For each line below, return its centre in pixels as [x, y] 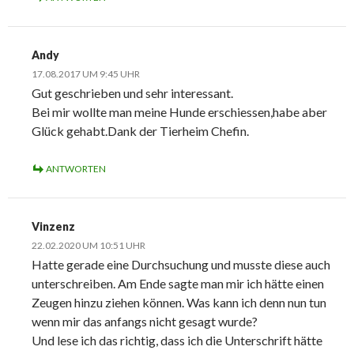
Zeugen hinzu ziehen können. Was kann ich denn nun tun [179, 303]
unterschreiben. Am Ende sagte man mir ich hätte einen [178, 284]
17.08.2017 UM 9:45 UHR [86, 74]
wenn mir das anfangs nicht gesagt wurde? [145, 322]
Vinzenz [53, 227]
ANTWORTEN [76, 169]
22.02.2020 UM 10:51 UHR [88, 246]
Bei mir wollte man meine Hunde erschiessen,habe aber [179, 112]
